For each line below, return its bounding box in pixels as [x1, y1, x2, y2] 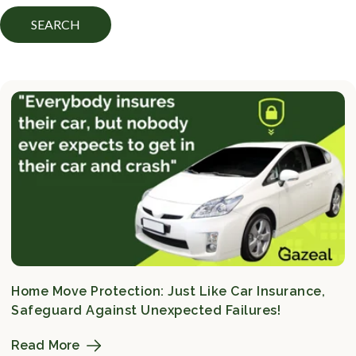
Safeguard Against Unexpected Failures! [11, 302, 281, 318]
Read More [11, 338, 79, 354]
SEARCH [30, 17, 81, 33]
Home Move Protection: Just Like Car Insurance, [11, 283, 325, 299]
